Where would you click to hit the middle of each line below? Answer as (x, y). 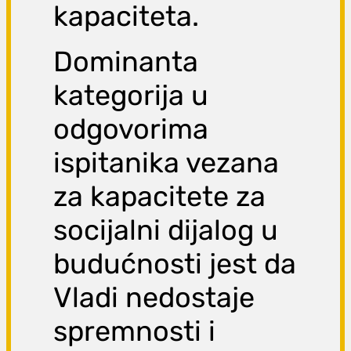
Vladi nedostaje (154, 298)
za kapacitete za (160, 197)
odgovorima (131, 129)
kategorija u (131, 96)
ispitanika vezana (166, 163)
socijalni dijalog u (166, 230)
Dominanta (126, 62)
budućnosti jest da (175, 264)
